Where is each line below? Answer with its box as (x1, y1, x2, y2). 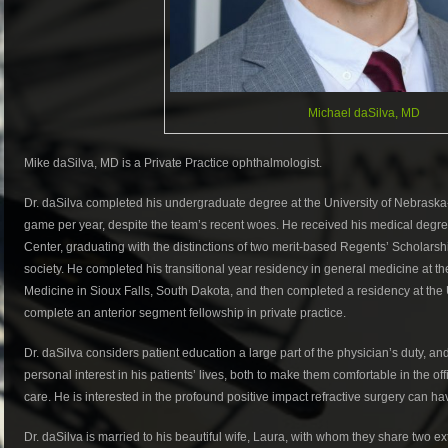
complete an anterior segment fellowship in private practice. (24, 306, 346, 321)
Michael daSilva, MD (308, 105, 421, 120)
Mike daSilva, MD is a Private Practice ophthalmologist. (24, 156, 322, 171)
